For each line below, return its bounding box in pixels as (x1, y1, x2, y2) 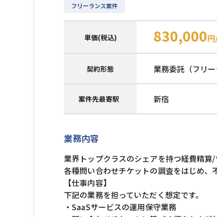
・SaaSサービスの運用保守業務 (64, 201, 177, 213)
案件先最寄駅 (78, 94, 119, 104)
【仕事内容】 (64, 177, 111, 188)
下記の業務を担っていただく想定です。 (64, 189, 203, 201)
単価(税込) (84, 32, 117, 42)
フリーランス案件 (71, 1, 118, 10)
